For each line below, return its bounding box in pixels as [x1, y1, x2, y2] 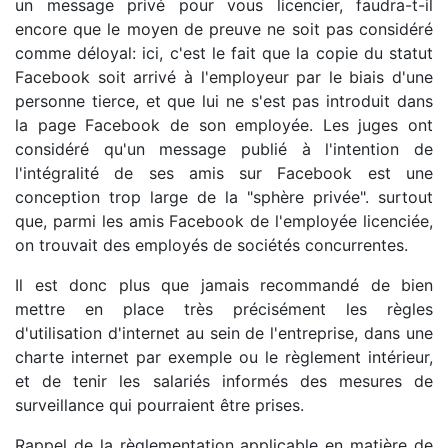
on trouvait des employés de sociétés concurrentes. [15, 234, 408, 255]
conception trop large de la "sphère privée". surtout [15, 186, 433, 207]
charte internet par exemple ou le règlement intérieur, [15, 346, 433, 367]
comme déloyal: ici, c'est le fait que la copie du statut [15, 42, 433, 63]
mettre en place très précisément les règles [15, 298, 433, 319]
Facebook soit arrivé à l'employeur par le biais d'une [15, 66, 433, 87]
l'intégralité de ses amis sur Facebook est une [15, 162, 433, 183]
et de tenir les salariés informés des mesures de [15, 370, 433, 391]
